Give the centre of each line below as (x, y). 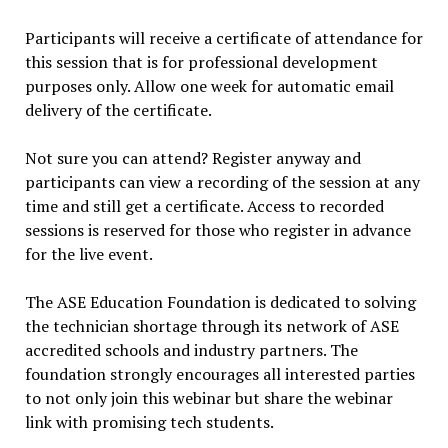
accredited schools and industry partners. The (191, 350)
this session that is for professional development (201, 62)
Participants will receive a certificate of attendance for (223, 38)
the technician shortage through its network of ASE (211, 326)
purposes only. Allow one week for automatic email (209, 86)
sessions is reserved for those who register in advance (217, 230)
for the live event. (88, 254)
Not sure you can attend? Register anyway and (192, 158)
